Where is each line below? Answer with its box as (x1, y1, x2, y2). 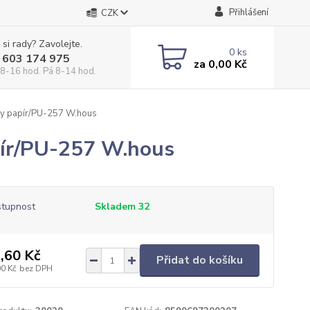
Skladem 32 (94, 200, 152, 213)
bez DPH (19, 262, 53, 274)
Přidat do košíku (156, 253, 243, 268)
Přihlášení (228, 6, 268, 19)
